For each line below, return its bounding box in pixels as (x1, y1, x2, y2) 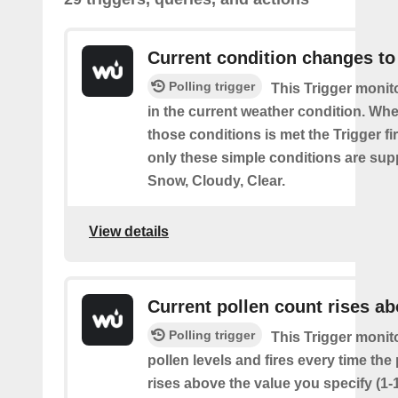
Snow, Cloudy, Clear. (147, 172, 285, 188)
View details (89, 224, 169, 240)
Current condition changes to (147, 47, 395, 68)
